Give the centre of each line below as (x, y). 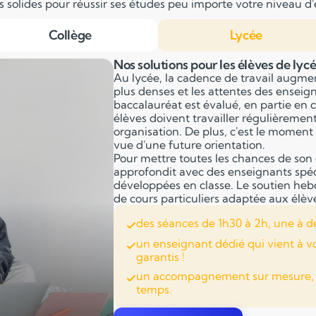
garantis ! (161, 257)
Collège (70, 35)
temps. (154, 289)
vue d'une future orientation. (190, 145)
